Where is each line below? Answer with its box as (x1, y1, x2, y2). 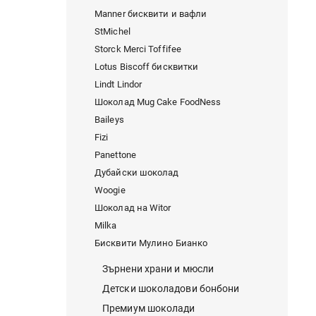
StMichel (95, 26, 130, 37)
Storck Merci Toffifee (95, 44, 182, 55)
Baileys (95, 114, 124, 126)
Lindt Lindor (95, 79, 142, 90)
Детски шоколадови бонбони (102, 283, 240, 295)
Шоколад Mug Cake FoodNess (95, 97, 221, 108)
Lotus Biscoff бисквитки (95, 61, 199, 73)
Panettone (95, 150, 136, 161)
